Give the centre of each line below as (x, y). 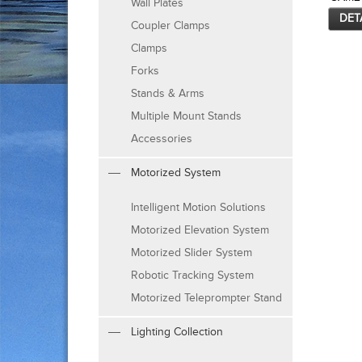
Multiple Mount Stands (186, 116)
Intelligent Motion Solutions (198, 208)
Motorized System (176, 173)
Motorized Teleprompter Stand (206, 298)
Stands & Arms (168, 94)
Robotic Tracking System (192, 276)
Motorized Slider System (192, 253)
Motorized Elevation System (200, 230)
